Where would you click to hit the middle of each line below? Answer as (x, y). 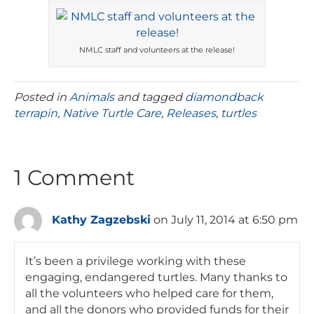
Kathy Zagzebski (101, 220)
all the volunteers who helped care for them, (149, 294)
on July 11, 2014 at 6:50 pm (226, 220)
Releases (191, 114)
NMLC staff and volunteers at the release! (157, 50)
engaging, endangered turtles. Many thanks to (156, 278)
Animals (92, 97)
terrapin (36, 114)
